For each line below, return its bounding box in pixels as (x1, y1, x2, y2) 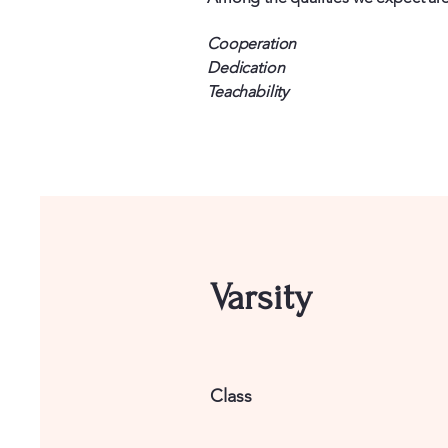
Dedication (207, 57, 285, 77)
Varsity (210, 275, 312, 318)
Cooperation (207, 33, 297, 53)
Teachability (207, 81, 289, 101)
